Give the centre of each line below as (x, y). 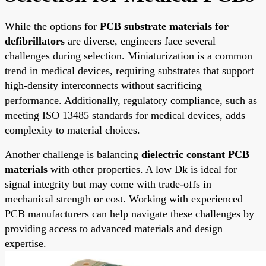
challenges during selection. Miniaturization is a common (129, 56)
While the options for (52, 26)
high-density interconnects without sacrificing (103, 85)
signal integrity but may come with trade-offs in (108, 184)
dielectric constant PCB (195, 154)
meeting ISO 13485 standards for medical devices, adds (125, 115)
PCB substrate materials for (164, 26)
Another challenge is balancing (73, 154)
